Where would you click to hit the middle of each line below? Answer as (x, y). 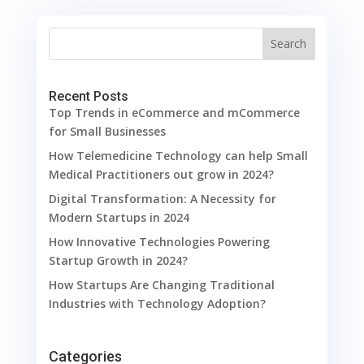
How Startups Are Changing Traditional (161, 285)
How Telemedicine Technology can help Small (178, 156)
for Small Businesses (107, 132)
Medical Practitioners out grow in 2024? (161, 175)
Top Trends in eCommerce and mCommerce (174, 113)
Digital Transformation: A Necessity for (162, 199)
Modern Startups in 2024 (119, 218)
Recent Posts (88, 97)
